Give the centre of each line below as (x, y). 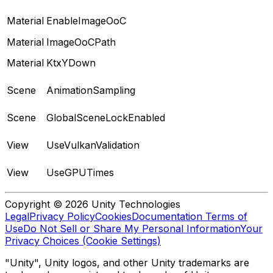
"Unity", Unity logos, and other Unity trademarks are (127, 262)
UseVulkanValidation (93, 145)
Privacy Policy (62, 216)
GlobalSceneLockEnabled (106, 117)
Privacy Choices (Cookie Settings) (83, 240)
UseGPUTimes (80, 172)
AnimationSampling (91, 90)
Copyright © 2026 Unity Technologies (93, 204)
